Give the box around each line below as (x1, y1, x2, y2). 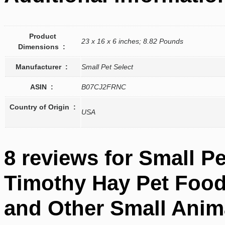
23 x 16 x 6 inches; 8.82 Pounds (81, 37, 183, 45)
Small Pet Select (81, 62, 133, 71)
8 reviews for (4, 146, 139, 170)
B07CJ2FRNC (81, 82, 126, 91)
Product (29, 32, 56, 40)
